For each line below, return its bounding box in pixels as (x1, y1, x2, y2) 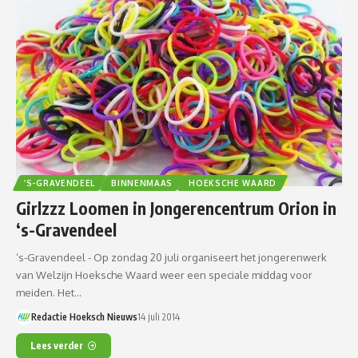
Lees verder (30, 339, 83, 352)
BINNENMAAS (111, 177, 173, 188)
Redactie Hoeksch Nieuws (30, 310, 137, 323)
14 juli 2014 (137, 310, 180, 323)
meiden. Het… (16, 285, 82, 299)
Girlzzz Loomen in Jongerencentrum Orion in (16, 197, 336, 219)
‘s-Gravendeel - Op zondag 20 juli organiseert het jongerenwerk (16, 250, 327, 264)
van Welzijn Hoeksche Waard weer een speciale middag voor (16, 268, 312, 281)
